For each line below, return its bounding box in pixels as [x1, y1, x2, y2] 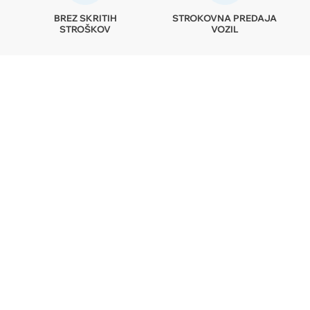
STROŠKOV [60, 24, 111, 35]
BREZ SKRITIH [53, 12, 117, 24]
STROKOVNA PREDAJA [172, 12, 277, 24]
